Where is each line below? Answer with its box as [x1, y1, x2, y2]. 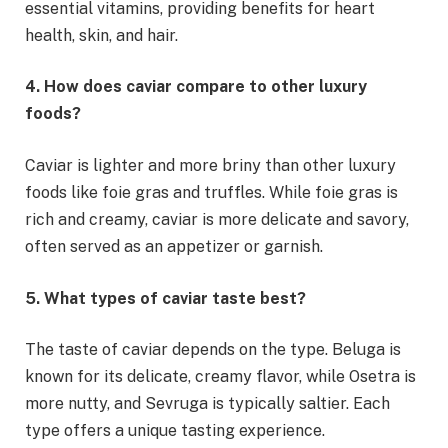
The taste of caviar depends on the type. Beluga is [25, 340, 401, 360]
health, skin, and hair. [25, 25, 178, 45]
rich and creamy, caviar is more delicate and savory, [25, 209, 409, 229]
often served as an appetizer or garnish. [25, 236, 323, 256]
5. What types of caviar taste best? [25, 288, 306, 308]
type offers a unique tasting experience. [25, 421, 325, 441]
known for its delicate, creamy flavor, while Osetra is [25, 367, 416, 387]
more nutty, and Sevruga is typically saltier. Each [25, 394, 390, 414]
